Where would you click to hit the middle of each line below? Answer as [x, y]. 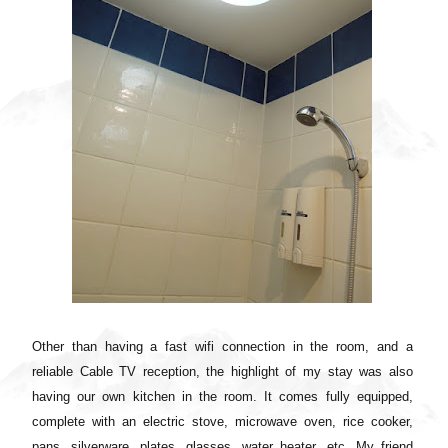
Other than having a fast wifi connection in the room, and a [222, 346]
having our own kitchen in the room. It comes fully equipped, [222, 396]
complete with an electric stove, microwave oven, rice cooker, [222, 421]
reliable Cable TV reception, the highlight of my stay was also [222, 371]
